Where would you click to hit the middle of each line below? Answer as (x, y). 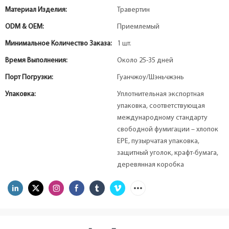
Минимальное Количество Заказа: (59, 44)
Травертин (133, 10)
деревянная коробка (151, 165)
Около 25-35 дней (145, 61)
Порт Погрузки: (29, 77)
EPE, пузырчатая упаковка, (158, 141)
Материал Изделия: (36, 10)
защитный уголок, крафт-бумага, (168, 153)
